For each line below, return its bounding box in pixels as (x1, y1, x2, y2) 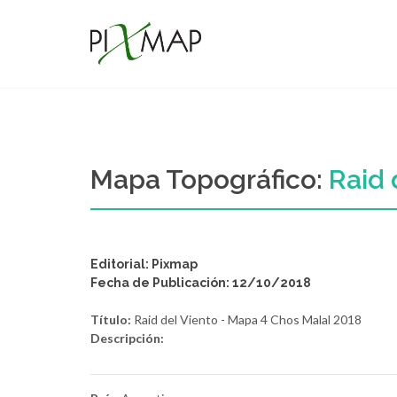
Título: (90, 312, 131, 327)
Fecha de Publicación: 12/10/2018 (90, 276, 311, 290)
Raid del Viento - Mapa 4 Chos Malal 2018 (131, 312, 362, 327)
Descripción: (90, 331, 164, 346)
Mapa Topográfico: (90, 164, 329, 195)
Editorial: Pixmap (90, 257, 198, 271)
